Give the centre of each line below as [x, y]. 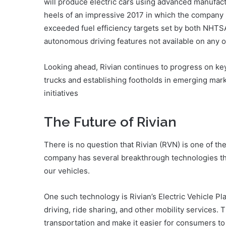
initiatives [61, 93]
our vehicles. [67, 171]
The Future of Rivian [110, 122]
